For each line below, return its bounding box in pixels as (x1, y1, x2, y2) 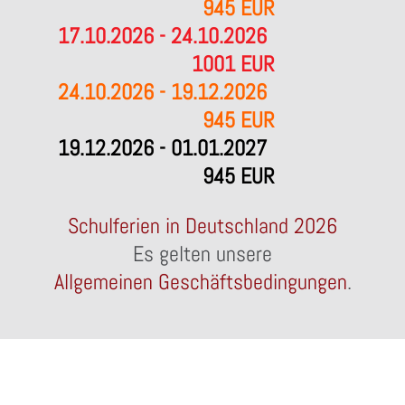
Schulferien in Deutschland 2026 (68, 212, 337, 240)
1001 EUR (192, 50, 275, 78)
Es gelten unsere (133, 240, 272, 268)
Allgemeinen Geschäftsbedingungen (53, 268, 347, 296)
